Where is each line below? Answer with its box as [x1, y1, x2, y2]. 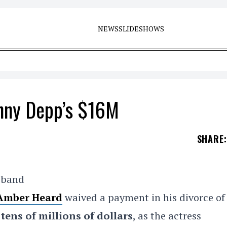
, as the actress [133, 209, 201, 222]
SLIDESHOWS [118, 24, 164, 33]
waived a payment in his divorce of [65, 191, 225, 204]
